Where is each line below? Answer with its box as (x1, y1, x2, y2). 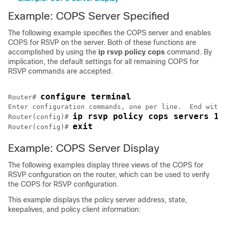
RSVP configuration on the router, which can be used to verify (8, 171, 209, 179)
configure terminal (40, 92, 131, 101)
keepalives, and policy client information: (8, 205, 141, 213)
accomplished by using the (8, 48, 98, 56)
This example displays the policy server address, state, (8, 196, 187, 204)
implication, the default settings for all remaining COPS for (8, 58, 199, 66)
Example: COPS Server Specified (8, 10, 169, 22)
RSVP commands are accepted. (8, 67, 113, 75)
